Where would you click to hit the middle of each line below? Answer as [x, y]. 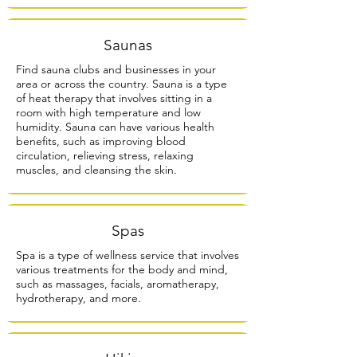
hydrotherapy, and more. [78, 298]
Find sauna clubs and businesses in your [116, 69]
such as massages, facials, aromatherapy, [118, 283]
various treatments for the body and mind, [122, 269]
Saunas [127, 45]
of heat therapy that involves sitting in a [114, 98]
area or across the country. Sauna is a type [122, 83]
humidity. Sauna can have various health [115, 126]
